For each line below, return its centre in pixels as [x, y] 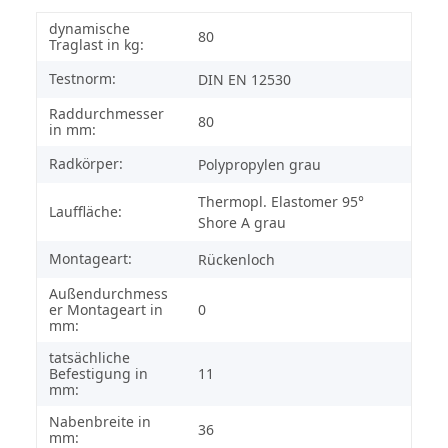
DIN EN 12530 [244, 79]
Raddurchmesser [106, 113]
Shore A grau [242, 222]
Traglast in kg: [96, 44]
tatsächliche [89, 357]
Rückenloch [236, 259]
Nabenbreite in [100, 421]
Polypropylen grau [259, 164]
